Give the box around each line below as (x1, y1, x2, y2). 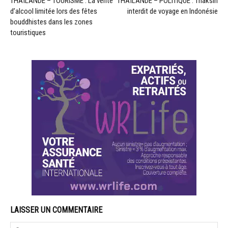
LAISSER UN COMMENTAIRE (10, 205, 102, 215)
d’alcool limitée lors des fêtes (10, 6, 97, 16)
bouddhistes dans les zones (10, 17, 93, 26)
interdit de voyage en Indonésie (127, 6, 218, 16)
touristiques (10, 27, 46, 37)
